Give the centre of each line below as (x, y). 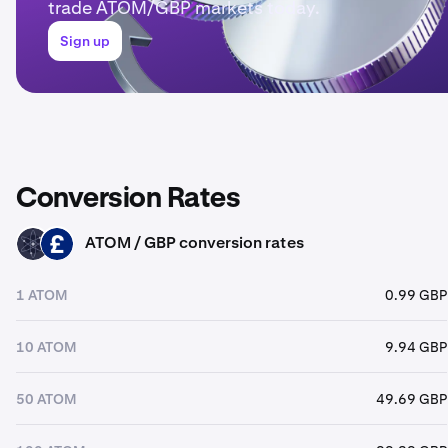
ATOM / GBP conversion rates (194, 242)
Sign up (85, 41)
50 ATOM (46, 398)
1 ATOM (42, 294)
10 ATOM (46, 346)
